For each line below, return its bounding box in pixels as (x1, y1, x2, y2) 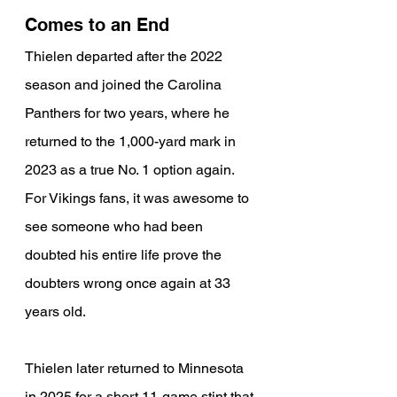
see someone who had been (25, 218, 206, 236)
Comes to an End (25, 14, 169, 36)
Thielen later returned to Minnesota (25, 360, 247, 378)
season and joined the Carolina (25, 76, 225, 94)
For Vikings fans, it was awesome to (25, 190, 253, 207)
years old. (25, 303, 86, 321)
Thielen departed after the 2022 (25, 48, 226, 66)
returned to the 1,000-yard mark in (25, 133, 239, 151)
